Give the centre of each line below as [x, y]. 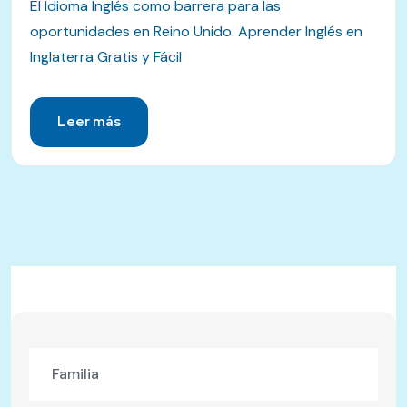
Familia [75, 373]
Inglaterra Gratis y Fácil [106, 56]
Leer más [89, 121]
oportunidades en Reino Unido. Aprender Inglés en [196, 31]
